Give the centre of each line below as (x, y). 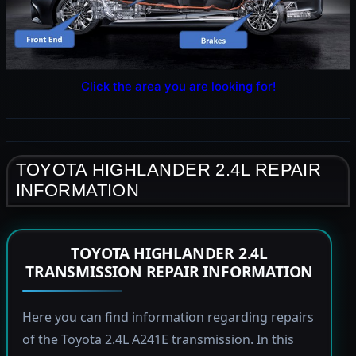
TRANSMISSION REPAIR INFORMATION (170, 272)
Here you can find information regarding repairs (168, 317)
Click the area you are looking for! (178, 86)
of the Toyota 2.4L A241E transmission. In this (158, 340)
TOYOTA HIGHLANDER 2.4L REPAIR (168, 170)
